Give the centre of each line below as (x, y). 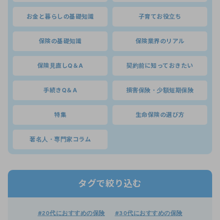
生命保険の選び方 (160, 115)
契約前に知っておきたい (160, 66)
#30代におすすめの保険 (149, 214)
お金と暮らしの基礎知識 (60, 17)
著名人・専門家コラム (60, 139)
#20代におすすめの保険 (71, 214)
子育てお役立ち (160, 17)
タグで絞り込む (110, 184)
